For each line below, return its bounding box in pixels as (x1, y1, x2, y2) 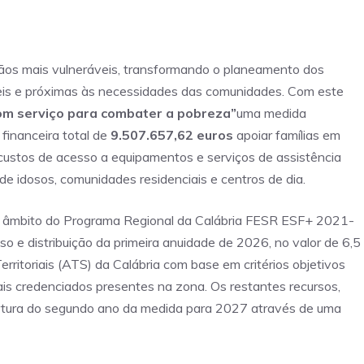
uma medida (236, 105, 306, 122)
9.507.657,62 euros (110, 127, 233, 144)
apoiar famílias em (233, 127, 340, 144)
